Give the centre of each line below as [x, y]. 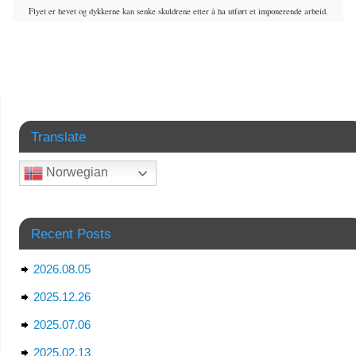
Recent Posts [71, 234]
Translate [58, 137]
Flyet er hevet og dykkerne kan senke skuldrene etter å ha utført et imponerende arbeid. [178, 12]
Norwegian [75, 172]
